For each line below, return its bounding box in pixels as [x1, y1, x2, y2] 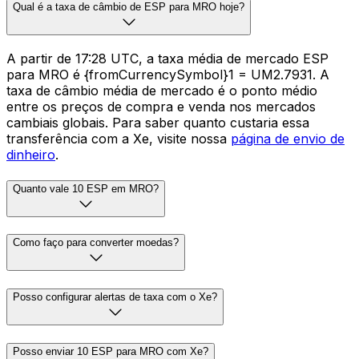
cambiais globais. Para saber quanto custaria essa [6, 115, 309, 131]
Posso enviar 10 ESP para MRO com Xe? [13, 345, 208, 357]
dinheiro [6, 147, 55, 163]
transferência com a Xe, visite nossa [6, 131, 231, 147]
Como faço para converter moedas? [13, 236, 179, 249]
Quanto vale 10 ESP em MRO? [13, 182, 159, 195]
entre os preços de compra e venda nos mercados [6, 99, 316, 115]
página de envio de [231, 131, 345, 147]
